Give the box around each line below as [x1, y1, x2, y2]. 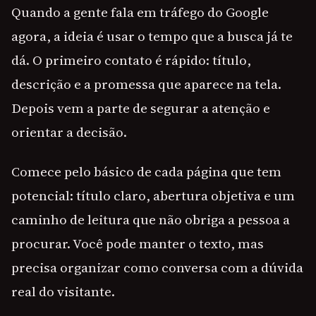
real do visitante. [11, 282, 115, 301]
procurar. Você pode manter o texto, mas [11, 234, 264, 253]
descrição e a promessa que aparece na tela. [11, 75, 281, 94]
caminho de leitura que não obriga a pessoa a [11, 210, 290, 229]
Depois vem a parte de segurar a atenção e [11, 99, 270, 118]
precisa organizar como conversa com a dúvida [11, 258, 303, 277]
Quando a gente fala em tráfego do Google [11, 3, 269, 22]
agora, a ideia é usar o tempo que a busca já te [11, 27, 293, 46]
